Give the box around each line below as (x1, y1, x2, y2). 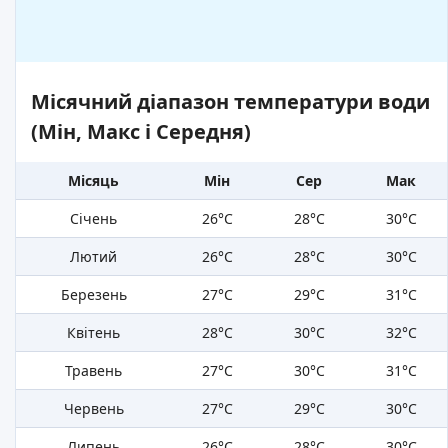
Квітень (67, 323, 120, 343)
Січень (70, 209, 117, 229)
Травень (65, 361, 122, 381)
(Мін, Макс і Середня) (31, 118, 251, 146)
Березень (60, 285, 127, 305)
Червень (63, 399, 124, 419)
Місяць (68, 171, 119, 191)
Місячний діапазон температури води (31, 88, 430, 116)
